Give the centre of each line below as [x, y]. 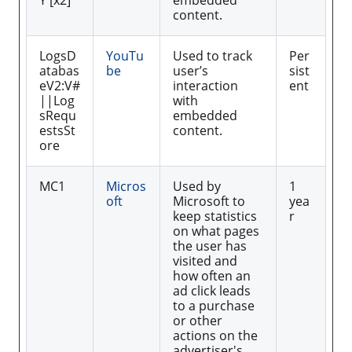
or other [198, 321]
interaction [205, 86]
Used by [197, 187]
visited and [205, 261]
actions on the [215, 336]
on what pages [216, 231]
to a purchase [214, 306]
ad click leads [212, 291]
